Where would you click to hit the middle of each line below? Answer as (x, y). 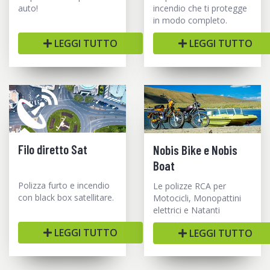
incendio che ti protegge (200, 8)
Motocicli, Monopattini (197, 198)
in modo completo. (190, 20)
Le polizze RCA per (190, 186)
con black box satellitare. (66, 197)
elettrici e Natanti (187, 210)
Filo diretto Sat (53, 149)
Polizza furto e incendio (64, 185)
